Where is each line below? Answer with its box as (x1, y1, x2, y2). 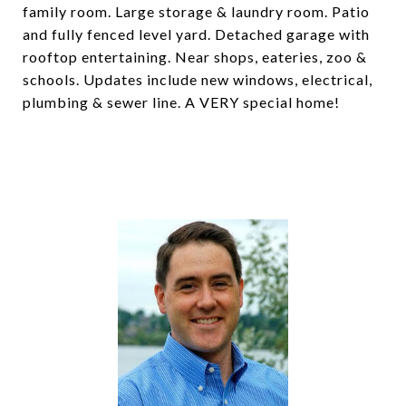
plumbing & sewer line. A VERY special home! (23, 93, 340, 111)
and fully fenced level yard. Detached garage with (23, 25, 370, 43)
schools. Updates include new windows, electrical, (23, 71, 372, 88)
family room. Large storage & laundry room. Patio (23, 3, 370, 20)
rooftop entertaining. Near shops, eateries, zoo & (23, 48, 367, 65)
